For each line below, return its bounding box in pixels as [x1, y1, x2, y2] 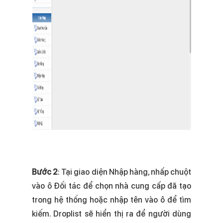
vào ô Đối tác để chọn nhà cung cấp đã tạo [32, 181, 191, 191]
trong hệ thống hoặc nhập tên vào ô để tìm [32, 195, 191, 205]
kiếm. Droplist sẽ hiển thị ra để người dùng [32, 209, 191, 219]
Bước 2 [32, 167, 58, 177]
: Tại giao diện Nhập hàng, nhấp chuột [58, 167, 191, 177]
